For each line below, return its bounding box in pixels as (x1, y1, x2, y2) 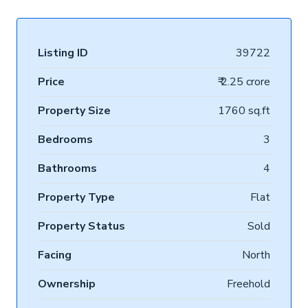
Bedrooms (38, 132, 93, 148)
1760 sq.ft (218, 103, 270, 119)
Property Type (38, 190, 115, 206)
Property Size (38, 103, 111, 119)
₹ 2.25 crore (218, 74, 270, 90)
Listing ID (38, 45, 88, 61)
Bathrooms (38, 161, 97, 177)
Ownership (38, 276, 96, 292)
